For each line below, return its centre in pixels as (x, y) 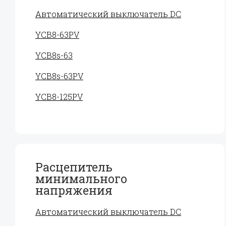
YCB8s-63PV (59, 76)
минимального (81, 179)
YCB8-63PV (57, 35)
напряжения (74, 190)
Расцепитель (74, 167)
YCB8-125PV (59, 97)
